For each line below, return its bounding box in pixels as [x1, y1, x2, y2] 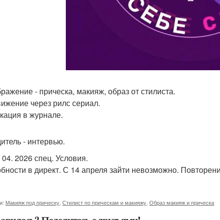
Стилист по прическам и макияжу [62, 198, 146, 206]
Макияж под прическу [5, 198, 59, 206]
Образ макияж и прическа [149, 198, 214, 206]
